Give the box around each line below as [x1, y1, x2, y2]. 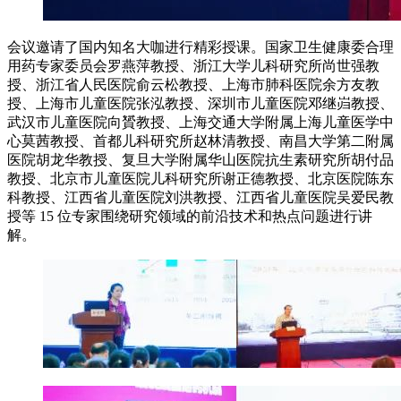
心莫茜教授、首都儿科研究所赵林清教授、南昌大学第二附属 [7, 133, 394, 149]
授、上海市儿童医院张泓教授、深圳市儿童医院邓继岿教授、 [7, 96, 394, 112]
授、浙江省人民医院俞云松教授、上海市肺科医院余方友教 [7, 77, 380, 93]
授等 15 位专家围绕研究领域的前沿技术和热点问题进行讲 [7, 209, 372, 225]
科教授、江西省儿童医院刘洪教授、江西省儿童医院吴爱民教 [7, 190, 394, 206]
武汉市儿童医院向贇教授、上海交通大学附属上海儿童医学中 [7, 115, 394, 131]
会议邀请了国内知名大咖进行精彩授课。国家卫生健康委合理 [7, 39, 394, 55]
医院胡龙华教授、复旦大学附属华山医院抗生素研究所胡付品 [7, 152, 394, 168]
